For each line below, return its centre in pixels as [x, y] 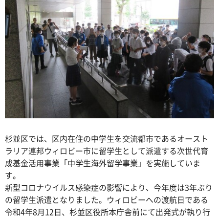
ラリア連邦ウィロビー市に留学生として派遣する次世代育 [107, 150]
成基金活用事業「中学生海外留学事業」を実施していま [103, 163]
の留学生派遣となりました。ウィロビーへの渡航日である [107, 199]
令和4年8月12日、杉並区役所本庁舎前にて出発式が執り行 [108, 211]
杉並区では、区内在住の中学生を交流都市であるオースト [107, 138]
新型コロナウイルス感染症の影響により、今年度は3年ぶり [109, 187]
